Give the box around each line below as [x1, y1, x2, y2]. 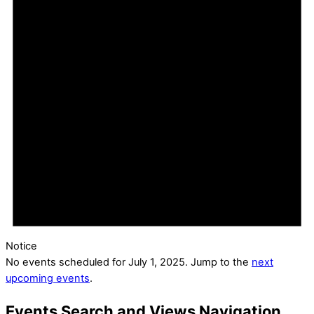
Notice [6, 240, 37, 253]
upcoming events [6, 272, 90, 285]
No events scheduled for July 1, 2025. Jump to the [6, 256, 252, 269]
